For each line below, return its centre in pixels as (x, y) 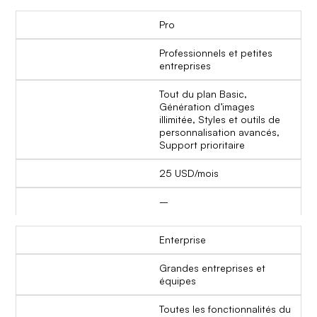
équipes (178, 280)
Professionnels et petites (216, 52)
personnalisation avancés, (219, 132)
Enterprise (183, 239)
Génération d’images (207, 106)
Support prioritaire (202, 144)
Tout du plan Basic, (203, 93)
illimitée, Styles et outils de (220, 119)
